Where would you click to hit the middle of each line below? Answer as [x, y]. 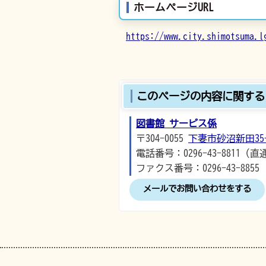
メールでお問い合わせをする [197, 189]
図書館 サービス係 [176, 123]
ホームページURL [174, 7]
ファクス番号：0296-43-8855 [198, 168]
